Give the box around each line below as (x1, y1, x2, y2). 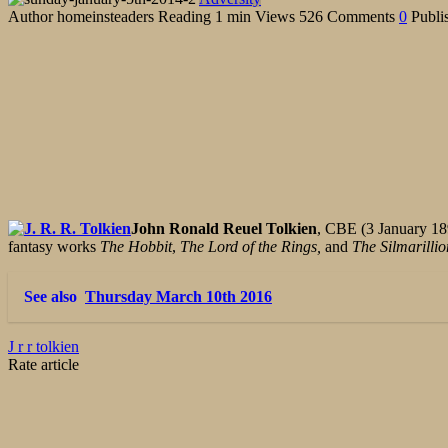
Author (8, 7, 53, 25)
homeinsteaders (57, 7, 154, 25)
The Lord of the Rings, (180, 237, 321, 255)
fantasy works (8, 237, 100, 255)
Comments (327, 7, 395, 25)
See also (24, 287, 77, 305)
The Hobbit (100, 237, 172, 255)
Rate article (8, 355, 79, 373)
